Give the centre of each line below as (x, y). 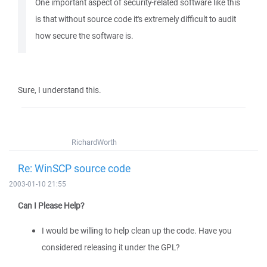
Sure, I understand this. (60, 90)
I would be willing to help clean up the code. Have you (137, 231)
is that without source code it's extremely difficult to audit (136, 19)
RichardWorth (94, 142)
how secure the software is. (84, 36)
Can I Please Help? (51, 206)
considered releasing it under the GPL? (111, 247)
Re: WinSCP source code (74, 168)
